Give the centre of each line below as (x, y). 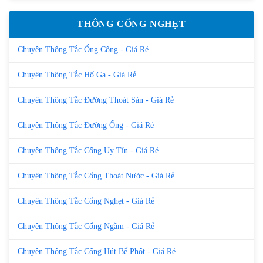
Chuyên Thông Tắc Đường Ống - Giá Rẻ (86, 125)
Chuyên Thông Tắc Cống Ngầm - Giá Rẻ (86, 226)
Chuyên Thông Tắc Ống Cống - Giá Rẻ (83, 49)
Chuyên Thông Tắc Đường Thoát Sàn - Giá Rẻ (96, 100)
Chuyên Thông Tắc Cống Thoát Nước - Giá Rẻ (96, 176)
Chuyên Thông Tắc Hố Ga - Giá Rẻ (77, 75)
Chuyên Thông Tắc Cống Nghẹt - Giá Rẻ (86, 201)
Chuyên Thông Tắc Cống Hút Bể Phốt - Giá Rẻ (97, 251)
